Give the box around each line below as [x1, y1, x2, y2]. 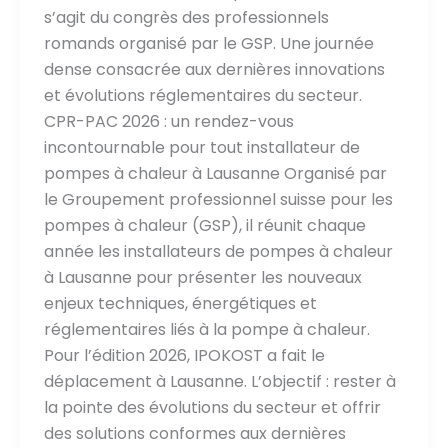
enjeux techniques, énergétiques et [43, 292, 317, 316]
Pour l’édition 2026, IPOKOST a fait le [43, 344, 325, 368]
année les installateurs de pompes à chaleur [43, 240, 393, 264]
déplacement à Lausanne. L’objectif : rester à [43, 370, 396, 394]
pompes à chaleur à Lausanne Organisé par [43, 162, 387, 186]
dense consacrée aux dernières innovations [43, 58, 385, 82]
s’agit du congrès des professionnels [43, 6, 329, 30]
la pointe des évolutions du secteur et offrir [43, 396, 381, 420]
